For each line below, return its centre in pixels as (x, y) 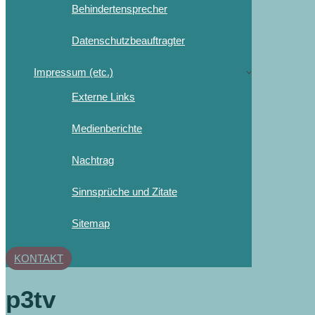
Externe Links (103, 96)
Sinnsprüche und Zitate (124, 191)
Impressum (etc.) (73, 72)
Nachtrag (93, 160)
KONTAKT (39, 258)
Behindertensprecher (120, 8)
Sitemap (91, 223)
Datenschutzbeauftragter (128, 40)
